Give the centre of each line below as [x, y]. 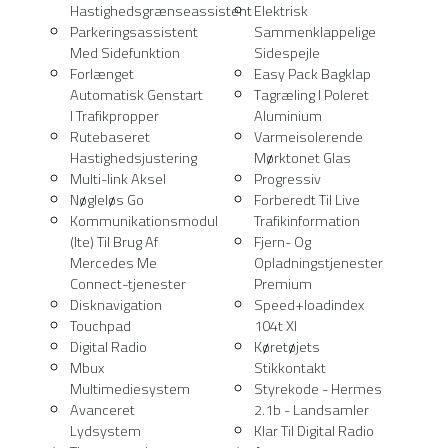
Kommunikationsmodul [144, 221]
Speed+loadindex [309, 305]
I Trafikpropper [114, 116]
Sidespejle [287, 53]
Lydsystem [105, 431]
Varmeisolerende [308, 137]
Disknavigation [116, 305]
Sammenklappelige [315, 32]
